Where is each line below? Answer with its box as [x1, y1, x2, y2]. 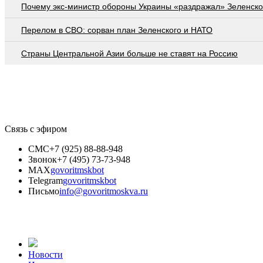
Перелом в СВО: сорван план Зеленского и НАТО [21, 25, 213, 35]
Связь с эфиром [5, 123, 67, 134]
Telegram [28, 175, 63, 186]
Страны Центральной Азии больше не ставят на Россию [21, 48, 238, 58]
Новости [28, 249, 63, 259]
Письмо [28, 186, 59, 196]
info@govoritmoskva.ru [59, 186, 148, 196]
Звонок [28, 154, 57, 164]
